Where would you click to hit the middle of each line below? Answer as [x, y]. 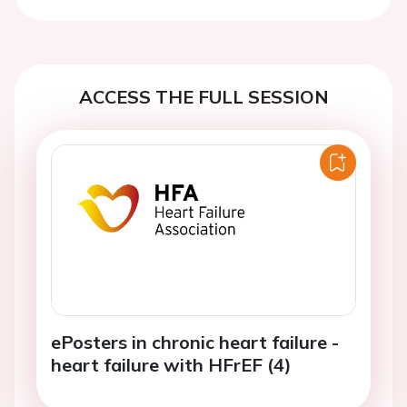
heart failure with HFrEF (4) [171, 364]
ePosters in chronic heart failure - [195, 342]
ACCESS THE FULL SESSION [203, 95]
